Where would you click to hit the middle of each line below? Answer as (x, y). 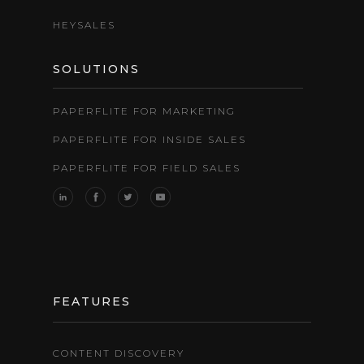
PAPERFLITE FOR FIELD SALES (147, 167)
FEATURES (92, 301)
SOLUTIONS (96, 69)
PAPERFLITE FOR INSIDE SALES (149, 139)
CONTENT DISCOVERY (119, 353)
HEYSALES (84, 24)
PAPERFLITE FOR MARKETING (144, 110)
